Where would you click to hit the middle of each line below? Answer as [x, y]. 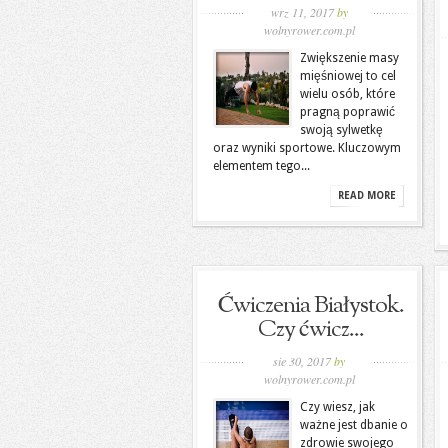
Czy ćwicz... [311, 330]
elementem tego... [261, 166]
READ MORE [367, 195]
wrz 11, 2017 [303, 12]
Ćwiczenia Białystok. [311, 306]
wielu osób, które [347, 94]
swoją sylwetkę [341, 130]
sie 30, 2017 [303, 361]
